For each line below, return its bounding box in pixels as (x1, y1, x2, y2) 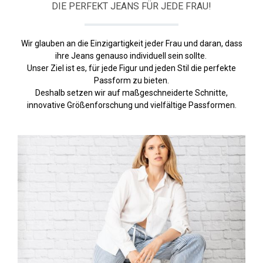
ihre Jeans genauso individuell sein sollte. (55, 51, 208, 60)
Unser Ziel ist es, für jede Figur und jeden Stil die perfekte (27, 63, 236, 73)
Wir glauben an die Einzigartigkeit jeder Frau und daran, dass (21, 39, 242, 48)
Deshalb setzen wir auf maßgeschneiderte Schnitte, (35, 88, 228, 97)
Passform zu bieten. (94, 76, 169, 85)
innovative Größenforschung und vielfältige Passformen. (26, 100, 237, 110)
